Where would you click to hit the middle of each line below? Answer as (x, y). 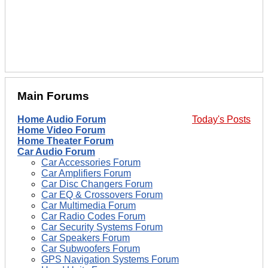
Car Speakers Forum (86, 237)
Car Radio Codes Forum (93, 216)
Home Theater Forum (66, 141)
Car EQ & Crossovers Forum (102, 194)
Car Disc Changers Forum (97, 184)
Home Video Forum (61, 130)
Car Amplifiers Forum (86, 173)
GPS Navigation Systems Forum (110, 259)
